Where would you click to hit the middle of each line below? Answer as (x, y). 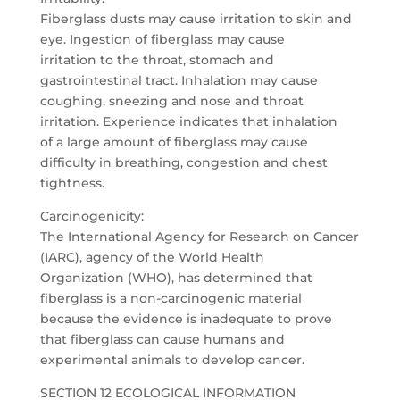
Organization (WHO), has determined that (176, 278)
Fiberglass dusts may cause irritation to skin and (196, 19)
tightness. (72, 183)
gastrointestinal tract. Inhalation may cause (179, 80)
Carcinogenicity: (92, 216)
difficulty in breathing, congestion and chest (183, 162)
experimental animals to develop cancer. (172, 360)
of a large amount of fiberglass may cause (174, 142)
